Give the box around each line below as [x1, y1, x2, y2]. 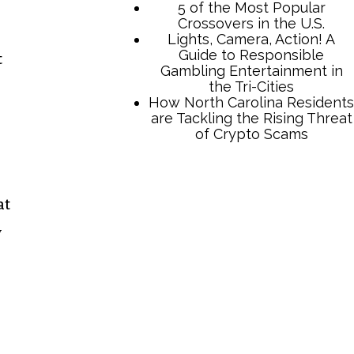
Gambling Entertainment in [160, 275, 343, 292]
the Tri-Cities [209, 291, 294, 308]
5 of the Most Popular [177, 212, 326, 229]
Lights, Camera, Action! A [168, 243, 335, 261]
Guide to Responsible [179, 259, 324, 277]
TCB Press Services [141, 171, 345, 196]
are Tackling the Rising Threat [150, 322, 352, 340]
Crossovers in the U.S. [178, 228, 325, 245]
